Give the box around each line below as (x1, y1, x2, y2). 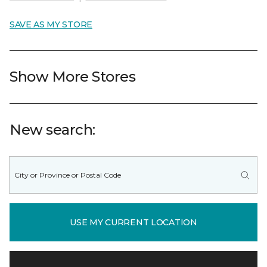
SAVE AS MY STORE (10, 19, 92, 30)
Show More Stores (10, 68, 136, 85)
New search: (10, 121, 95, 138)
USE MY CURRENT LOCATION (70, 216, 197, 228)
